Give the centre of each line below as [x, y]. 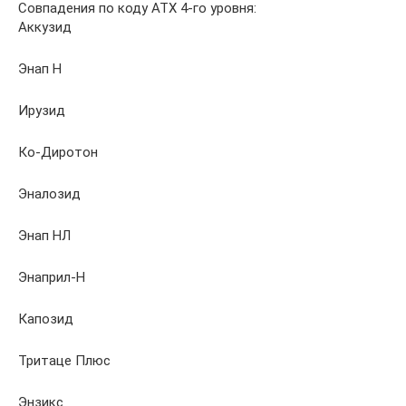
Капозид [46, 319]
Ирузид [42, 111]
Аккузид [45, 27]
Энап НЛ [44, 236]
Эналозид [49, 194]
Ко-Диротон [58, 152]
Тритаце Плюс [64, 361]
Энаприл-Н [52, 277]
